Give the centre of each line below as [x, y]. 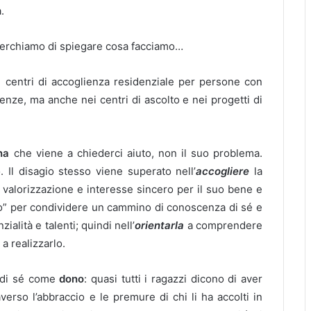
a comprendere [224, 225]
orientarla [160, 225]
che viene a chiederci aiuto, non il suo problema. [136, 153]
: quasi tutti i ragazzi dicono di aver [174, 279]
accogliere [225, 171]
